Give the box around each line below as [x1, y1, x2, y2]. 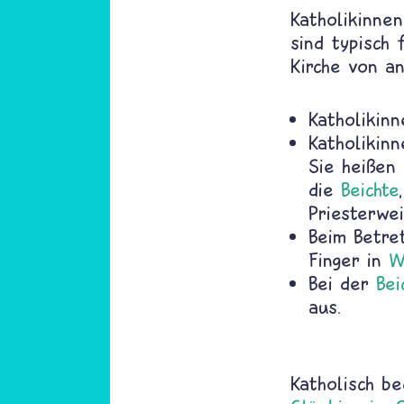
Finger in [308, 248, 389, 271]
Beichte [341, 178, 399, 201]
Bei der [308, 271, 376, 295]
